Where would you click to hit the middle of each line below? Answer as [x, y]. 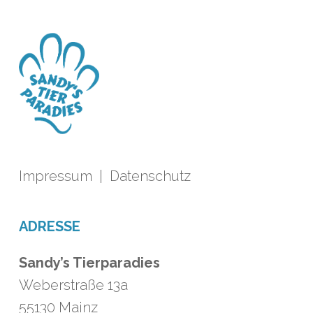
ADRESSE [49, 226]
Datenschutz [150, 176]
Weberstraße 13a [73, 285]
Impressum [55, 176]
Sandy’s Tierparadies [89, 263]
